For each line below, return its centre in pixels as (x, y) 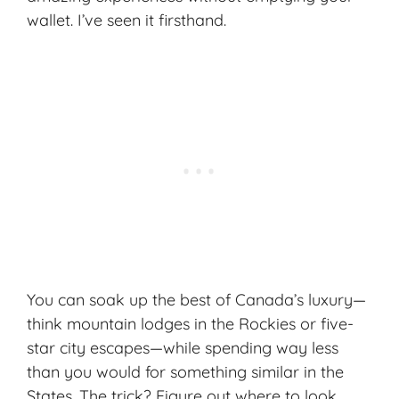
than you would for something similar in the (185, 372)
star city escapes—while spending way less (183, 348)
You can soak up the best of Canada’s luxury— (196, 300)
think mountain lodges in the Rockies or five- (190, 324)
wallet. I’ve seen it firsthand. (126, 20)
